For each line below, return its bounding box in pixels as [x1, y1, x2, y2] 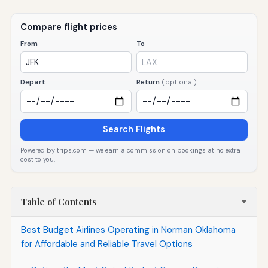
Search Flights [103, 124, 165, 135]
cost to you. [20, 154, 56, 163]
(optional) [162, 77, 197, 86]
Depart [20, 77, 45, 87]
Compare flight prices [20, 21, 118, 33]
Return [136, 77, 162, 87]
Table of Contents [20, 196, 97, 208]
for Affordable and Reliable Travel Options [20, 238, 193, 251]
